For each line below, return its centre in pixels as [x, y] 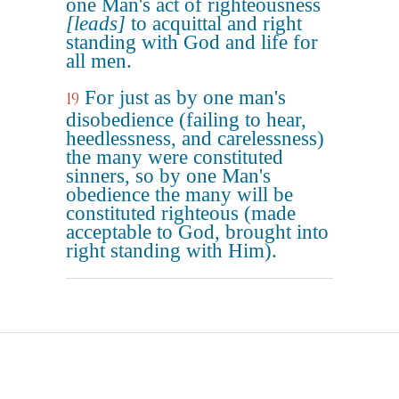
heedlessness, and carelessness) [195, 138]
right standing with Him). [171, 251]
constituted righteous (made [181, 213]
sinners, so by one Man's [168, 176]
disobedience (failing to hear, [186, 120]
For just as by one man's [185, 98]
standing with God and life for [192, 42]
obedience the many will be [179, 195]
